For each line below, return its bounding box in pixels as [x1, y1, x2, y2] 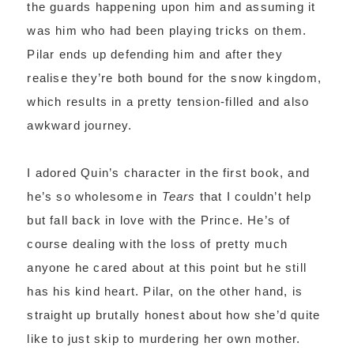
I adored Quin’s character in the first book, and [27, 166, 310, 179]
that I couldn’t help [195, 190, 311, 203]
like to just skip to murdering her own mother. [27, 332, 301, 345]
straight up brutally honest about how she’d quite [27, 308, 321, 322]
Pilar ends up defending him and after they [27, 47, 283, 61]
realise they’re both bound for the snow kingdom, [27, 71, 322, 85]
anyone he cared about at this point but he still [27, 261, 307, 274]
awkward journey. [27, 119, 133, 132]
